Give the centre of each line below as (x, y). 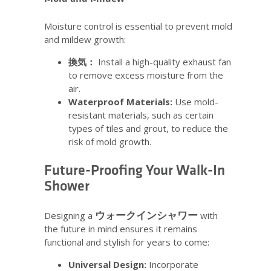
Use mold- (195, 101)
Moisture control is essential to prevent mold (138, 26)
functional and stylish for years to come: (127, 242)
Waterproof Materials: (120, 101)
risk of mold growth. (110, 141)
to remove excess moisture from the (146, 75)
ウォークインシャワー (146, 215)
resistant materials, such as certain (141, 115)
